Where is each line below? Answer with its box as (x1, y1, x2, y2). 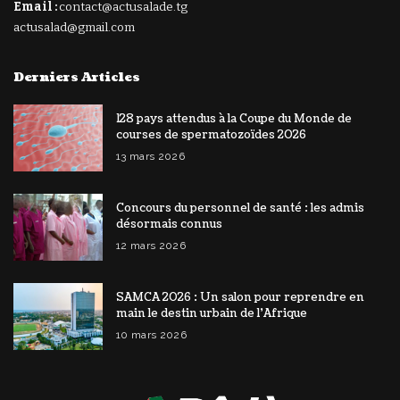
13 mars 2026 (116, 149, 186, 162)
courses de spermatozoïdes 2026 (116, 126, 306, 143)
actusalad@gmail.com (13, 19, 135, 35)
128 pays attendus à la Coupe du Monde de (116, 110, 352, 127)
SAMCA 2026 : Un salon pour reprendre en (116, 288, 364, 305)
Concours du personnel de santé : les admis (116, 199, 364, 216)
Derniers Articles (13, 68, 140, 86)
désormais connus (116, 215, 222, 232)
